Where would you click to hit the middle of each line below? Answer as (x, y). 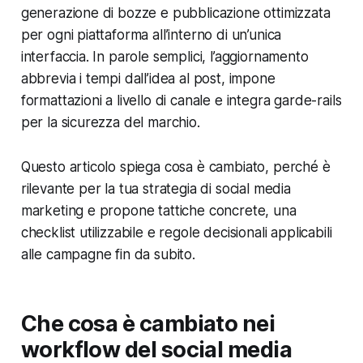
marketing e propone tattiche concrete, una (158, 211)
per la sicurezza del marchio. (110, 123)
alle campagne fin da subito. (108, 255)
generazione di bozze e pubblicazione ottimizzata (175, 13)
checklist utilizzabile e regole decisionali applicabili (176, 233)
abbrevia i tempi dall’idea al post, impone (148, 79)
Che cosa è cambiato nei (148, 324)
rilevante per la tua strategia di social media (156, 189)
